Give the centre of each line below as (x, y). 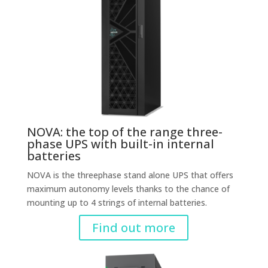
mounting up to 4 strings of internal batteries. (117, 202)
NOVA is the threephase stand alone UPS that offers (130, 175)
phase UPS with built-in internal (120, 144)
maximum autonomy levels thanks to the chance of (128, 189)
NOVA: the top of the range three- (124, 132)
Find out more (134, 228)
